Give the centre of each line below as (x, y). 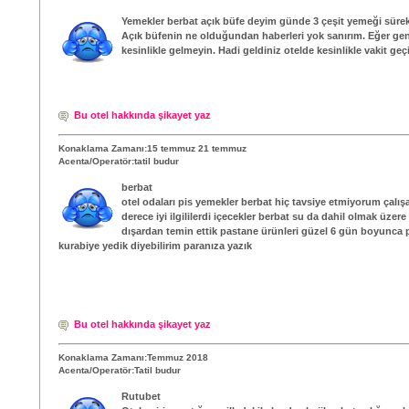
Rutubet (141, 396)
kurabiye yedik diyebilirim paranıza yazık (155, 245)
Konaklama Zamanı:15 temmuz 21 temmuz (152, 148)
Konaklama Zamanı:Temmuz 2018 (133, 357)
